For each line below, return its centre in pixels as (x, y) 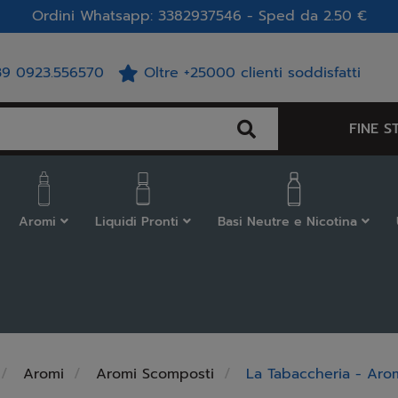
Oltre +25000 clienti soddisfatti (250, 73)
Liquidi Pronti (139, 221)
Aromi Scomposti (155, 374)
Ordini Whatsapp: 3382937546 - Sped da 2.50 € (199, 16)
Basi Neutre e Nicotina (290, 221)
